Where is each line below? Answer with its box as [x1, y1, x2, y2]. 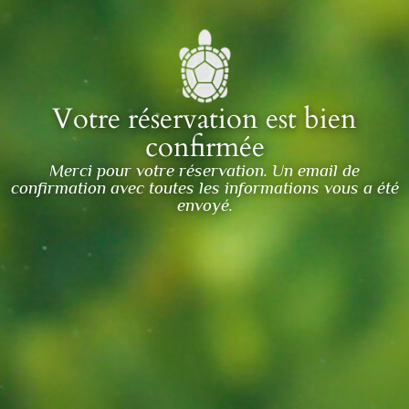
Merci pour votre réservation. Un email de [49, 160, 360, 180]
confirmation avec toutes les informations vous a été [10, 177, 399, 197]
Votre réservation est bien [52, 99, 357, 138]
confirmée [144, 127, 265, 166]
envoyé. [176, 194, 233, 215]
